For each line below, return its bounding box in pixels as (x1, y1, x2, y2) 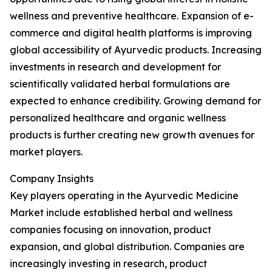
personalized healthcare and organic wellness (10, 112, 226, 124)
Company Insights (10, 172, 93, 185)
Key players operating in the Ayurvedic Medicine (10, 189, 239, 202)
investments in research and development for (10, 61, 221, 73)
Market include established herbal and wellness (10, 206, 233, 219)
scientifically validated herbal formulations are (10, 78, 230, 90)
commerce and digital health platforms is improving (10, 27, 252, 39)
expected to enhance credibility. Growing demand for (10, 95, 261, 107)
